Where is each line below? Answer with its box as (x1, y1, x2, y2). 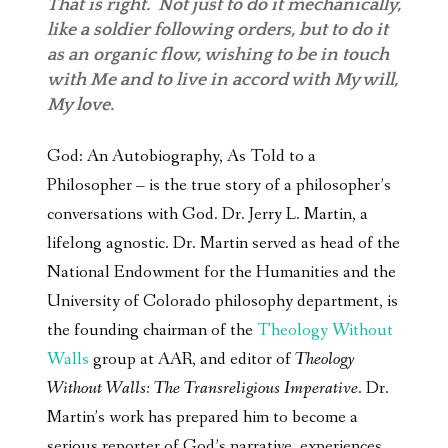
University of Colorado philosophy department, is (47, 289, 398, 313)
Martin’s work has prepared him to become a (47, 405, 358, 429)
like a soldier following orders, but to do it (47, 19, 388, 40)
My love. (47, 94, 114, 115)
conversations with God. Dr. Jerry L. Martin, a (47, 202, 368, 226)
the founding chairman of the (47, 318, 257, 342)
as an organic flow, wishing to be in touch (47, 44, 389, 65)
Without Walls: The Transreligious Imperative (47, 376, 358, 400)
